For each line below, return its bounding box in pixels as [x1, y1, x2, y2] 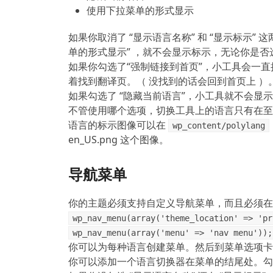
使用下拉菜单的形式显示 [87, 4, 194, 18]
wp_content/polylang [172, 121, 265, 131]
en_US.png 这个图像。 [68, 133, 169, 147]
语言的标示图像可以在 [68, 118, 168, 132]
